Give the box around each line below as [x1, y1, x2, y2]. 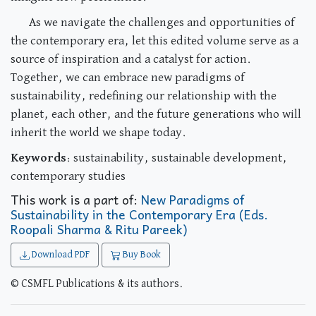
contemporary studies [11, 170, 126, 183]
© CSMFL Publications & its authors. [11, 279, 183, 290]
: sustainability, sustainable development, [66, 152, 287, 164]
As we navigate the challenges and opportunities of [29, 16, 296, 29]
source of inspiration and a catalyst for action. [11, 53, 251, 66]
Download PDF [30, 250, 90, 260]
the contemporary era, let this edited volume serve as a [11, 35, 298, 47]
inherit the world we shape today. [11, 126, 186, 139]
